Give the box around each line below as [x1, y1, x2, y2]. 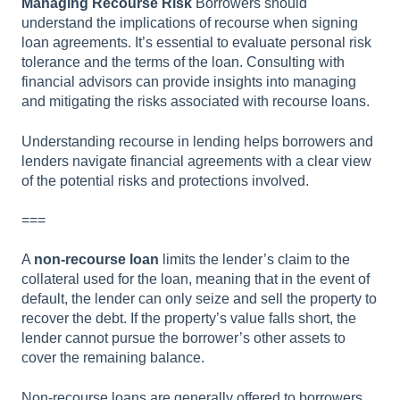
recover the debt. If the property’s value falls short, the [21, 311, 356, 327]
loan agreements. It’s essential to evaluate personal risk [21, 35, 371, 51]
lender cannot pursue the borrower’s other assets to [21, 330, 346, 346]
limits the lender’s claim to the [159, 252, 350, 268]
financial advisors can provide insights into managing [21, 74, 356, 90]
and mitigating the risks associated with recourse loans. [21, 94, 370, 110]
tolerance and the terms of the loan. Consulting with [21, 54, 345, 71]
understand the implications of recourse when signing [21, 15, 358, 31]
